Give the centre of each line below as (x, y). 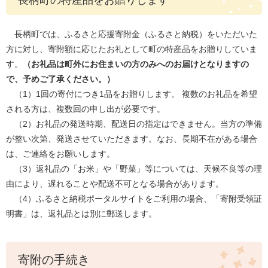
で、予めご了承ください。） (60, 79)
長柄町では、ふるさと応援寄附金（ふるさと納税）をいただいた (132, 34)
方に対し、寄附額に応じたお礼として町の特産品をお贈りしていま (132, 49)
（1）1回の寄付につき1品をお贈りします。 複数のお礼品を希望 (136, 94)
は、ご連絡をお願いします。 (60, 154)
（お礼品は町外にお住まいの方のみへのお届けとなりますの (136, 64)
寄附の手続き (54, 260)
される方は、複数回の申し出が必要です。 (86, 109)
